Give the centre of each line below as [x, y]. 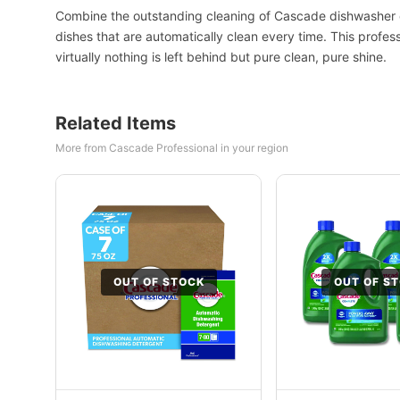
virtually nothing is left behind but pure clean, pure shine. [221, 57]
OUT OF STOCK [158, 282]
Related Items [116, 123]
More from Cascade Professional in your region [172, 148]
